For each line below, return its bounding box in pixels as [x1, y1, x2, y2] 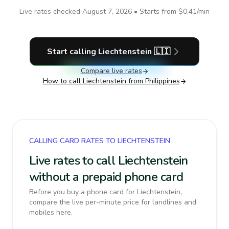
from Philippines [126, 76, 180, 86]
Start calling [47, 46, 98, 57]
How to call [42, 76, 83, 86]
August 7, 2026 [82, 7, 132, 16]
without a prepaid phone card [29, 169, 184, 185]
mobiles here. [29, 208, 73, 217]
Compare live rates [80, 66, 142, 76]
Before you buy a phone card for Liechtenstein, [29, 187, 182, 197]
